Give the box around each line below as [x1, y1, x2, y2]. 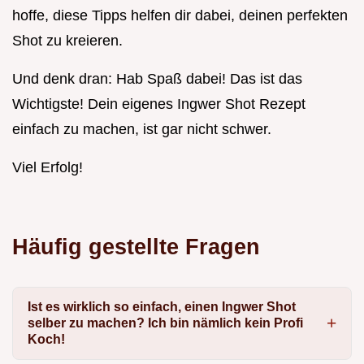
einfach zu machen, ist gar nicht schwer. [12, 120, 271, 137]
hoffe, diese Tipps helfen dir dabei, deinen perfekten [12, 6, 348, 24]
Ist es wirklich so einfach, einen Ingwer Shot [27, 300, 296, 314]
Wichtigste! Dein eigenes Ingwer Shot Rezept [12, 95, 305, 112]
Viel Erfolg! [12, 158, 83, 175]
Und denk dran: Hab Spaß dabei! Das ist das [12, 70, 302, 87]
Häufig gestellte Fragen [12, 233, 260, 259]
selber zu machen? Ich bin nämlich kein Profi [27, 316, 303, 331]
